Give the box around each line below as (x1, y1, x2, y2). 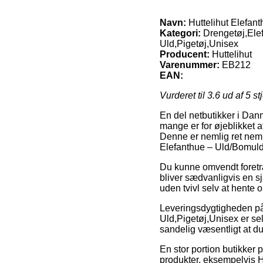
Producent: (160, 49, 210, 59)
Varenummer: (160, 59, 220, 70)
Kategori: (160, 28, 201, 38)
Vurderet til (160, 90, 207, 100)
